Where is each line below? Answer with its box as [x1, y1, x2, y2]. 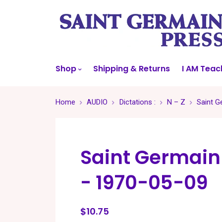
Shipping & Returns [93, 63, 170, 74]
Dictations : [119, 98, 156, 107]
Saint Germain [80, 144, 221, 170]
